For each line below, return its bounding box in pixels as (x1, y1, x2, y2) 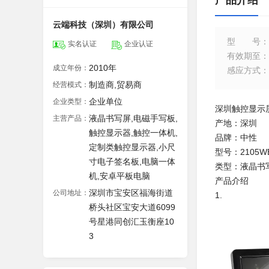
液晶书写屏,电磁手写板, (89, 113, 178, 123)
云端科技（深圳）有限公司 (53, 20, 154, 29)
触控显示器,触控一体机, (89, 128, 178, 138)
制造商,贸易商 (89, 80, 142, 89)
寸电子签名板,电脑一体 (89, 157, 175, 166)
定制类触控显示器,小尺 (89, 142, 175, 152)
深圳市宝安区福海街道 (89, 188, 173, 198)
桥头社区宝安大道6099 (89, 202, 175, 212)
